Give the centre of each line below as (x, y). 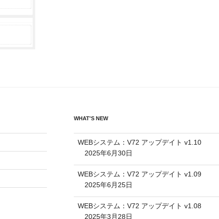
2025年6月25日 (108, 185)
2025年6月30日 (108, 153)
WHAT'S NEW (91, 118)
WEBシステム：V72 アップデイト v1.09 (139, 174)
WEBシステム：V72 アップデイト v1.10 (139, 142)
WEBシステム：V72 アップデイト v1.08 (139, 206)
